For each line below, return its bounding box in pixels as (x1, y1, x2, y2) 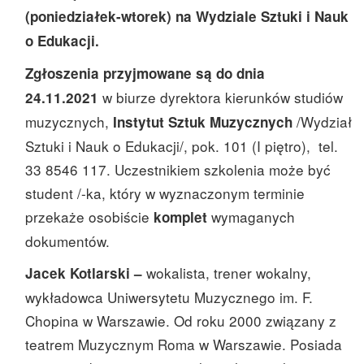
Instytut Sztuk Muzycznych (113, 111, 292, 132)
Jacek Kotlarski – (25, 262, 142, 283)
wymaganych (207, 206, 295, 227)
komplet (154, 206, 207, 227)
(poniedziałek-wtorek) (25, 6, 175, 26)
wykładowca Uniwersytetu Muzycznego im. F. (25, 286, 313, 307)
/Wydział (292, 110, 352, 132)
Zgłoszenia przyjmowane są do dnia (25, 63, 265, 83)
